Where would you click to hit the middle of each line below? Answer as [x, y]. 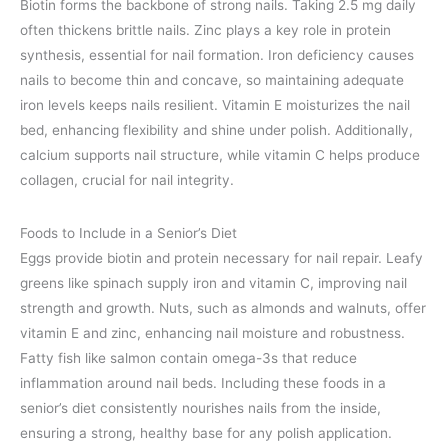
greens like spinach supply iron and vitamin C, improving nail [213, 282]
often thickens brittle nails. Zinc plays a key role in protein [205, 30]
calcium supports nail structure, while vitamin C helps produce [220, 155]
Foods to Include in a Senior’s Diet [128, 232]
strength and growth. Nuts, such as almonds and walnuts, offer [223, 307]
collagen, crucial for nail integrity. [127, 180]
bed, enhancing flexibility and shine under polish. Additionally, [216, 130]
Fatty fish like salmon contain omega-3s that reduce [188, 357]
